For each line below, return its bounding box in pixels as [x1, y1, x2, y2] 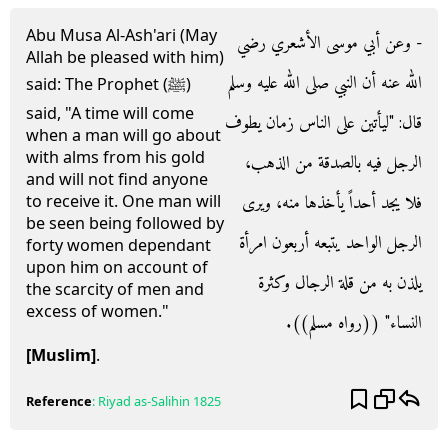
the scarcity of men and [26, 278, 204, 300]
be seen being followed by [26, 212, 224, 234]
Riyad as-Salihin [98, 392, 190, 410]
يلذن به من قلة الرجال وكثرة [258, 268, 422, 299]
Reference [26, 392, 92, 410]
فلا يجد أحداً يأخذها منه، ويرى [242, 188, 422, 219]
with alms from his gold [26, 146, 205, 168]
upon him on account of [26, 256, 208, 278]
